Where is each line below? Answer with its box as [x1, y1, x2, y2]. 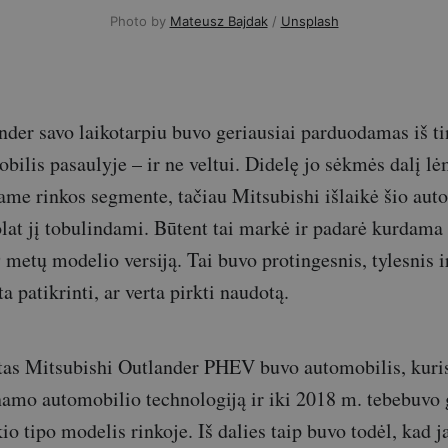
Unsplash [280, 12, 339, 29]
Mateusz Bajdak [169, 12, 268, 29]
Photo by [109, 12, 170, 29]
